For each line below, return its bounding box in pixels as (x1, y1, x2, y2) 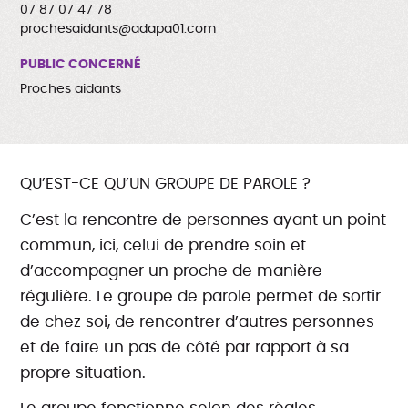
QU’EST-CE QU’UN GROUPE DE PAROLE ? (20, 175, 311, 191)
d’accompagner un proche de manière (20, 262, 323, 279)
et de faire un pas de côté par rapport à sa (20, 339, 350, 355)
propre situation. (20, 364, 147, 381)
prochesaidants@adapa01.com (20, 21, 217, 36)
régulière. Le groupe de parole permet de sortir (20, 288, 382, 304)
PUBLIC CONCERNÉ (20, 57, 142, 71)
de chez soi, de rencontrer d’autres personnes (20, 313, 375, 330)
